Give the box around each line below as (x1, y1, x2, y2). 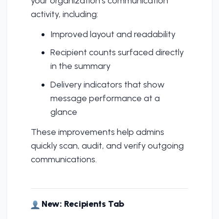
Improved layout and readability (50, 28, 175, 40)
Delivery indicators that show (50, 79, 165, 90)
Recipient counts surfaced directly (50, 47, 184, 58)
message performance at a (50, 92, 160, 104)
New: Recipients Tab (40, 198, 124, 210)
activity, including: (31, 8, 98, 20)
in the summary (50, 61, 110, 72)
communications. (31, 153, 97, 165)
